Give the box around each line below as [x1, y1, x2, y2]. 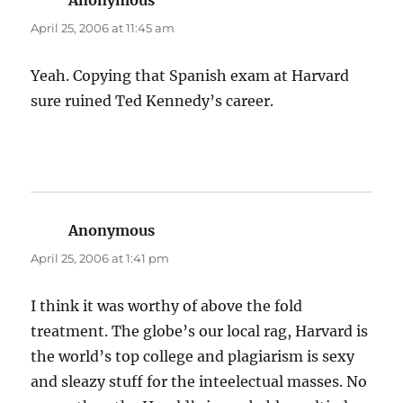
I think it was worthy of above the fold [31, 297, 303, 316]
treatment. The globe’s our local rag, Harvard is [31, 322, 369, 341]
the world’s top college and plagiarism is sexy [31, 347, 355, 366]
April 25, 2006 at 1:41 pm [31, 251, 170, 266]
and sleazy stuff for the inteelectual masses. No [31, 372, 368, 391]
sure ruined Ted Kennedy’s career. [31, 92, 274, 111]
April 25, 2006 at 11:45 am [31, 21, 175, 36]
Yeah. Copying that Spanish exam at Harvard [31, 67, 350, 85]
